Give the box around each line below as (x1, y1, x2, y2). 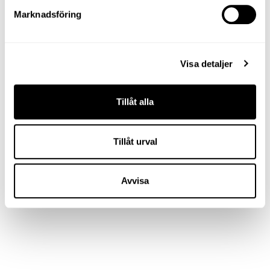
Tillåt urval (113, 136, 157, 146)
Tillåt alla (116, 96, 154, 107)
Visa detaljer (180, 58, 233, 69)
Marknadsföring (14, 9, 82, 20)
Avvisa (121, 175, 149, 186)
